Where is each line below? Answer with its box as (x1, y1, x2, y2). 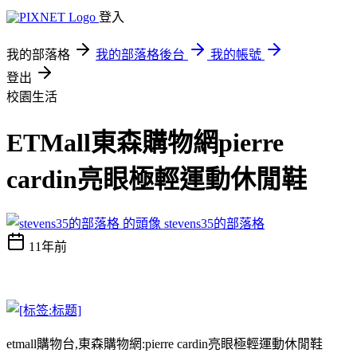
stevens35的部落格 (164, 216, 265, 230)
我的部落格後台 (96, 48, 185, 61)
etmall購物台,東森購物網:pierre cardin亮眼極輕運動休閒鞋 (6, 336, 323, 351)
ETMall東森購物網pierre (6, 128, 284, 158)
